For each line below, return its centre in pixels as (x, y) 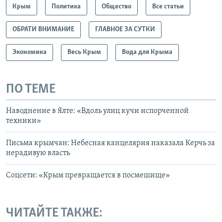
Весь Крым (84, 52)
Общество (116, 6)
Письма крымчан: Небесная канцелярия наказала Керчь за (111, 143)
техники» (24, 121)
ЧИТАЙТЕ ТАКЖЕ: (54, 214)
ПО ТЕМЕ (31, 89)
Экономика (29, 52)
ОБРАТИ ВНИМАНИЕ (43, 29)
